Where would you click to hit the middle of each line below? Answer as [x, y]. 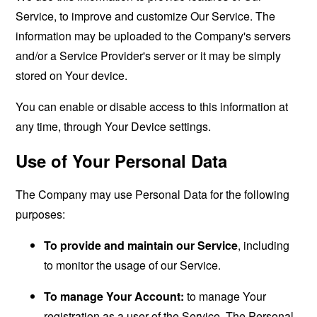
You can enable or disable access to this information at [152, 106]
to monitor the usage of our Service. [133, 265]
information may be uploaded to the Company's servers [154, 36]
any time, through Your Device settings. [114, 126]
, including [264, 245]
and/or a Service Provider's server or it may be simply [149, 56]
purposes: [41, 214]
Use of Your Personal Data [122, 161]
